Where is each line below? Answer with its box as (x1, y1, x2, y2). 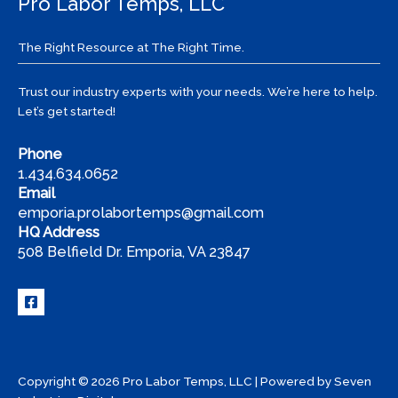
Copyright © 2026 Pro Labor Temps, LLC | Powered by (18, 374, 334, 389)
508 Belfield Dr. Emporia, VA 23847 (18, 243, 251, 261)
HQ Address (18, 224, 99, 242)
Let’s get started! (18, 104, 115, 119)
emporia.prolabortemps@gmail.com (18, 204, 264, 222)
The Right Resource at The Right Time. (18, 39, 244, 54)
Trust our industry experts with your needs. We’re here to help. (18, 84, 378, 99)
